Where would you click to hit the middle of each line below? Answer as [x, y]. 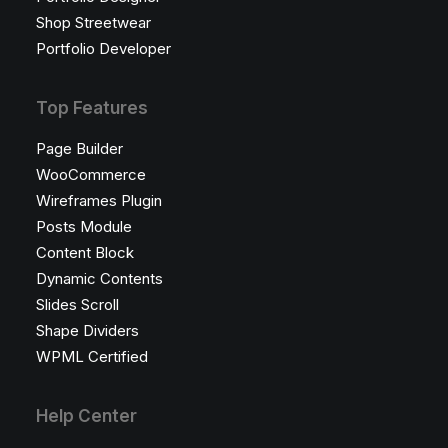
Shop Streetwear [93, 22]
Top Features [92, 108]
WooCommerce [91, 174]
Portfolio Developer [103, 48]
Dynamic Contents [99, 278]
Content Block [85, 252]
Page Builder [79, 148]
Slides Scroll [77, 304]
